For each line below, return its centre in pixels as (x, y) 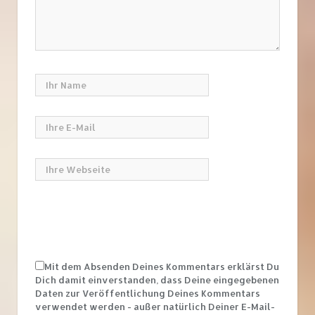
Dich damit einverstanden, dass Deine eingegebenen (157, 280)
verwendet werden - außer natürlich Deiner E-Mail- (155, 307)
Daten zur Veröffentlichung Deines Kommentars (148, 294)
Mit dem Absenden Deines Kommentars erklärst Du (162, 267)
